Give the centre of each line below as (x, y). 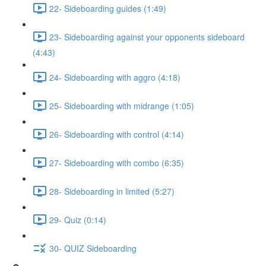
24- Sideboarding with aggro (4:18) (115, 77)
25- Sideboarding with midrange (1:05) (122, 105)
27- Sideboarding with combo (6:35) (117, 162)
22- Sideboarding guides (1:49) (108, 8)
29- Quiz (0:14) (78, 219)
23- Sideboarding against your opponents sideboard (147, 37)
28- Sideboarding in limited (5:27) (112, 191)
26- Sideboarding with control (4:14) (117, 134)
